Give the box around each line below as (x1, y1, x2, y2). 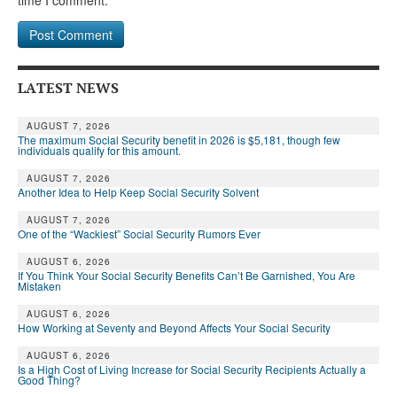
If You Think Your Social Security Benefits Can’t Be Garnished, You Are (18, 268, 355, 284)
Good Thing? (18, 372, 81, 388)
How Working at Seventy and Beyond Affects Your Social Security (18, 320, 331, 336)
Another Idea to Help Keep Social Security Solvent (18, 184, 259, 200)
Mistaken (18, 278, 61, 294)
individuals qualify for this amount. (18, 143, 181, 159)
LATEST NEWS (18, 77, 119, 97)
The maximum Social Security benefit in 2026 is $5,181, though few (18, 132, 340, 148)
